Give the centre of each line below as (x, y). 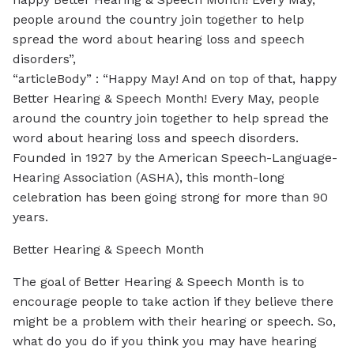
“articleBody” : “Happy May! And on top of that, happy (175, 78)
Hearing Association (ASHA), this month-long (149, 177)
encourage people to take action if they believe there (173, 301)
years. (30, 217)
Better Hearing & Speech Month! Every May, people (166, 98)
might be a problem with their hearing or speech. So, (174, 321)
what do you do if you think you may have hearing (165, 341)
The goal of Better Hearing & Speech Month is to (158, 281)
